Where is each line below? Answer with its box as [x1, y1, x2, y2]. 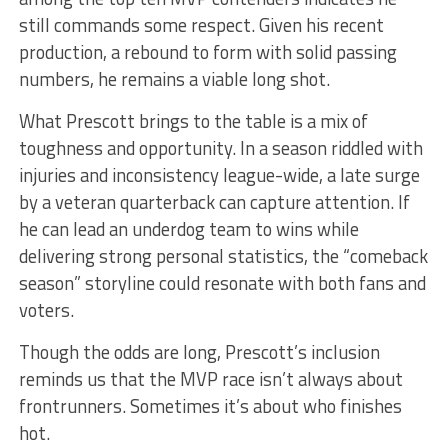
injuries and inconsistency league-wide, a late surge [18, 160, 420, 189]
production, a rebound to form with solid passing [18, 37, 397, 66]
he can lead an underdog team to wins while [18, 214, 359, 243]
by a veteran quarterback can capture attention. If [18, 187, 410, 216]
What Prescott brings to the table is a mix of [18, 106, 368, 135]
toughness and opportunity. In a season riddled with [18, 133, 423, 162]
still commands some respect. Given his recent [18, 10, 384, 39]
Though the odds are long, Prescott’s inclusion [18, 337, 380, 366]
